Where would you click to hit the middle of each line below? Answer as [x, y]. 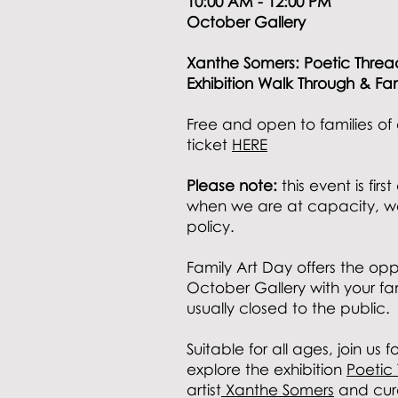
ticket [209, 144]
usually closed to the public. [291, 308]
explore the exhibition [267, 369]
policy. [211, 226]
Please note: [232, 185]
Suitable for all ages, [260, 349]
